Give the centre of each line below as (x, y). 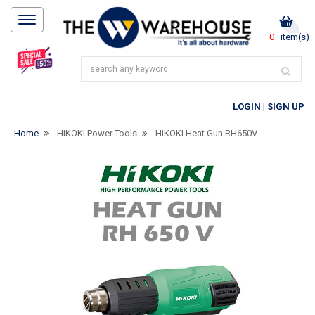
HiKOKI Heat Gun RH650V (206, 133)
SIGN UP (286, 107)
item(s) (294, 37)
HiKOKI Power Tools (97, 133)
